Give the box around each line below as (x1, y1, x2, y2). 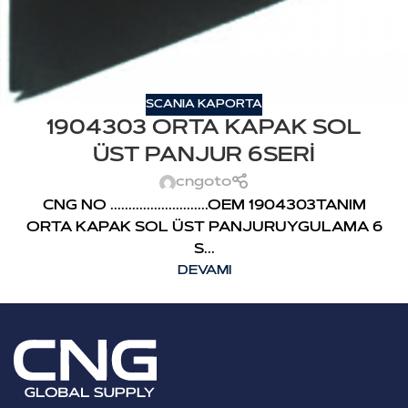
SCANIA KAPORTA (146, 99, 262, 110)
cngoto (175, 176, 231, 190)
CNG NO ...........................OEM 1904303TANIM (42, 199, 366, 214)
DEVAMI (177, 265, 231, 278)
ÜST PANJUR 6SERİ (93, 147, 315, 167)
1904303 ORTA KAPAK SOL (46, 119, 362, 139)
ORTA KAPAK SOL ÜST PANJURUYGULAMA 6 (25, 221, 382, 236)
